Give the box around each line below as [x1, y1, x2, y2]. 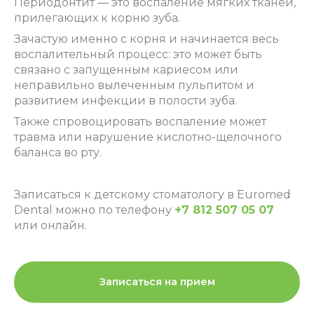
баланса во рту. [14, 146, 102, 159]
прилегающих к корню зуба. [14, 11, 180, 25]
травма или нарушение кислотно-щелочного [14, 130, 282, 144]
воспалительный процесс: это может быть [14, 48, 262, 61]
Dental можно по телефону [14, 203, 175, 217]
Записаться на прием [99, 275, 215, 288]
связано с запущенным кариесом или [14, 63, 238, 76]
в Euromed [224, 188, 291, 201]
